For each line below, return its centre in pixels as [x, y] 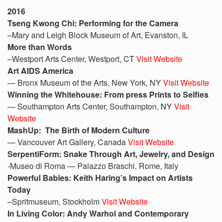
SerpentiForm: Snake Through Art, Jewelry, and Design [111, 154]
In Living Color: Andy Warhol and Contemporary [98, 213]
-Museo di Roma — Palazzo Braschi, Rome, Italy [93, 166]
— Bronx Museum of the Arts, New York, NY [85, 83]
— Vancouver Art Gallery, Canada [68, 142]
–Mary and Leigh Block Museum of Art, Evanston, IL [98, 35]
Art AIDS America [40, 71]
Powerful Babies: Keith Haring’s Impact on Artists [100, 178]
